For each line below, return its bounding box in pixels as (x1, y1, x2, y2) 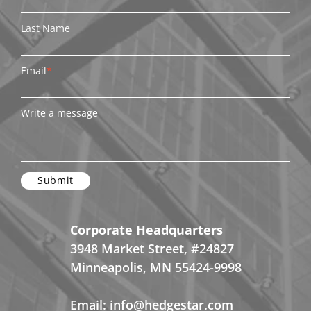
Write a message (21, 106, 98, 119)
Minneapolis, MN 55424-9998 (69, 258, 242, 276)
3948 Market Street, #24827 (69, 239, 234, 257)
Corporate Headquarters (69, 221, 223, 238)
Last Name (21, 21, 70, 35)
